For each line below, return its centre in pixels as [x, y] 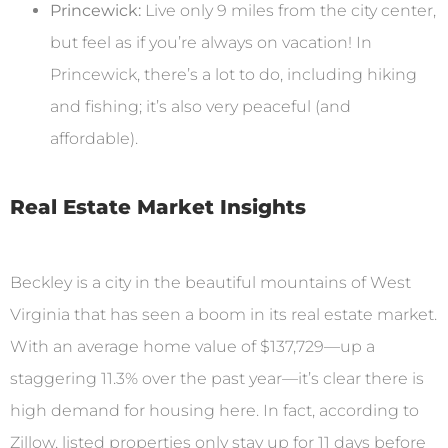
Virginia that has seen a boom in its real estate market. [223, 314]
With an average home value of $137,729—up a [192, 346]
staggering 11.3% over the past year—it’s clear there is [217, 378]
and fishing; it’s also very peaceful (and [200, 106]
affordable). [94, 138]
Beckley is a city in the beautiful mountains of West [210, 282]
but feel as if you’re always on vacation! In [211, 42]
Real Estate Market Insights [158, 206]
